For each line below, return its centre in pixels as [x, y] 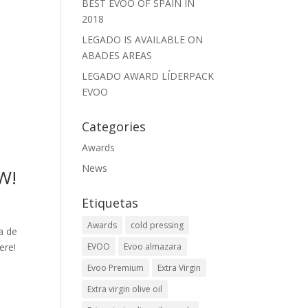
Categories [114, 126]
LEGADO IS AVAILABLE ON [143, 40]
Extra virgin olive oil [125, 289]
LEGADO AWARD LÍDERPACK [148, 76]
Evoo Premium [116, 268]
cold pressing [157, 225]
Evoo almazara [153, 246]
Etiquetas [110, 203]
